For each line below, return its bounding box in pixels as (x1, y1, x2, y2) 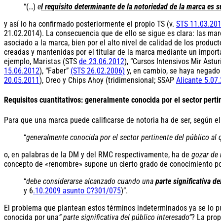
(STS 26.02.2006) (71, 66, 125, 76)
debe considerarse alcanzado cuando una (26, 176, 153, 186)
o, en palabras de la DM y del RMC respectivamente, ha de (4, 149, 191, 159)
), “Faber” (39, 66, 71, 76)
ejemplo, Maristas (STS (4, 57, 79, 67)
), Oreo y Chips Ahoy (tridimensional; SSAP (39, 75, 176, 85)
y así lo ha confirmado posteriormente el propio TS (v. (4, 19, 176, 29)
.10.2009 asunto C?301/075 (33, 185, 121, 195)
